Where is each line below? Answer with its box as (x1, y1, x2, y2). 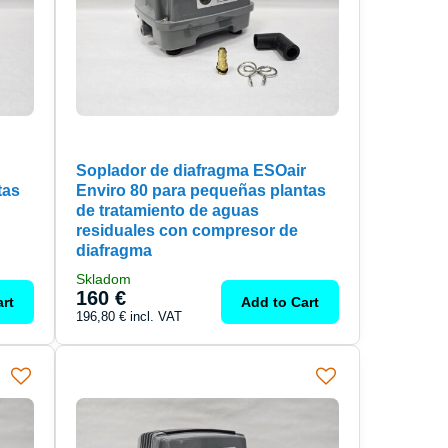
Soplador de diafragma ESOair (75, 161, 306, 179)
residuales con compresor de (75, 221, 298, 239)
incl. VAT (129, 308, 182, 324)
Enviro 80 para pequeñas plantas (75, 181, 326, 199)
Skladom (75, 270, 131, 287)
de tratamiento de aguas (75, 201, 259, 219)
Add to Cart (241, 293, 320, 310)
